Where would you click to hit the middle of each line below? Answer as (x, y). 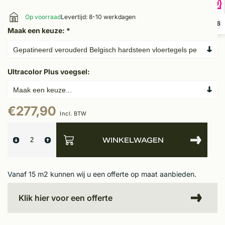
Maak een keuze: (37, 31)
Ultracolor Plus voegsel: (49, 72)
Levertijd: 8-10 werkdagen (98, 17)
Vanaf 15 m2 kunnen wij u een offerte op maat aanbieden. (102, 174)
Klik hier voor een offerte (66, 198)
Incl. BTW (73, 114)
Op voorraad (43, 17)
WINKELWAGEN (133, 140)
